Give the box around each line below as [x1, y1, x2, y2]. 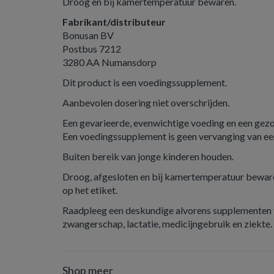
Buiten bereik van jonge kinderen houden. [62, 150, 234, 162]
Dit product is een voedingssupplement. [62, 76, 227, 88]
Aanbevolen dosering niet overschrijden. [62, 97, 229, 108]
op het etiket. [62, 184, 117, 196]
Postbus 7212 [62, 43, 121, 54]
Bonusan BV [62, 29, 114, 41]
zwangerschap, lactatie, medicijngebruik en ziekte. [62, 218, 272, 229]
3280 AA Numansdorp [62, 56, 157, 68]
